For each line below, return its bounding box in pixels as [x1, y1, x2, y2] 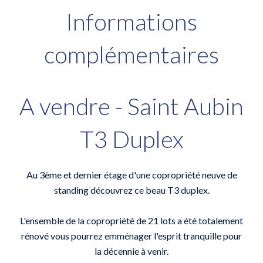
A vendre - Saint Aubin [19, 92, 244, 120]
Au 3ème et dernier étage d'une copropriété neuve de [26, 169, 237, 180]
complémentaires [44, 41, 219, 69]
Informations [66, 8, 197, 36]
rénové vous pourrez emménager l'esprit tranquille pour [21, 230, 242, 241]
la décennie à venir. [95, 245, 168, 257]
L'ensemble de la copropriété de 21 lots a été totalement [20, 215, 243, 226]
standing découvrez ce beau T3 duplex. [53, 184, 210, 195]
